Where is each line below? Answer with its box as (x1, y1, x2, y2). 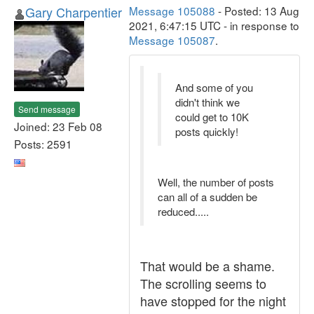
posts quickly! (175, 124, 238, 139)
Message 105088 (129, 3, 215, 18)
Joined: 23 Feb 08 (14, 118, 102, 134)
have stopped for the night (140, 292, 286, 310)
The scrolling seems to (140, 274, 266, 292)
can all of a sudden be (158, 189, 257, 204)
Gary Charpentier (25, 3, 122, 21)
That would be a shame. (140, 257, 275, 275)
